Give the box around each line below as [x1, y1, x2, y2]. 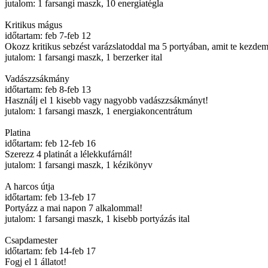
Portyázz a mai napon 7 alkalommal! [5, 203, 142, 213]
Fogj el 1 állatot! [5, 257, 66, 267]
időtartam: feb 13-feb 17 [5, 192, 96, 202]
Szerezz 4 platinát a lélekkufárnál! [5, 149, 132, 159]
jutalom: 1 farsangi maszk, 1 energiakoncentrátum [5, 106, 192, 116]
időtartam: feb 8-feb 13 [5, 84, 91, 95]
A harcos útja [5, 181, 54, 191]
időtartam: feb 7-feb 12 [5, 31, 91, 41]
